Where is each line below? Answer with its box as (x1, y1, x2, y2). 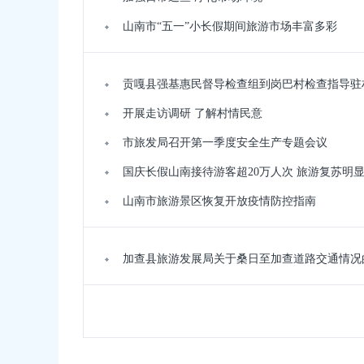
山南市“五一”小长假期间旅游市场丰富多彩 (123, 20, 337, 32)
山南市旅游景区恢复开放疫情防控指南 (123, 195, 316, 207)
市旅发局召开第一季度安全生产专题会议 (123, 136, 327, 149)
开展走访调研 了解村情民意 (123, 107, 262, 119)
